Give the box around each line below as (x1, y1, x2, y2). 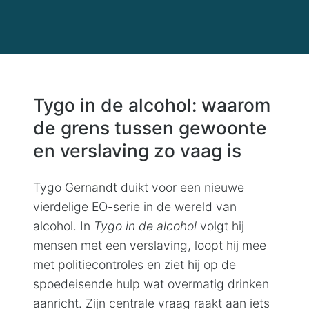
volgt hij (197, 218, 244, 233)
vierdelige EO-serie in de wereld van (33, 199, 237, 214)
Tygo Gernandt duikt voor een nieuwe (33, 179, 244, 195)
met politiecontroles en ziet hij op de (33, 257, 236, 272)
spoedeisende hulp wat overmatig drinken (33, 276, 269, 291)
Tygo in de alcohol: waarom (33, 93, 270, 116)
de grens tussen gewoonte (33, 116, 267, 139)
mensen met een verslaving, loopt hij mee (33, 237, 266, 252)
